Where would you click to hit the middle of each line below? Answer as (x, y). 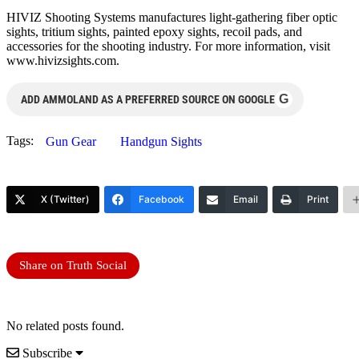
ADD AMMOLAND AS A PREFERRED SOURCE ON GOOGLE (148, 99)
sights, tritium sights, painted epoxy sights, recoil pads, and (154, 31)
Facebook (161, 199)
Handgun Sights (161, 141)
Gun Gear (71, 141)
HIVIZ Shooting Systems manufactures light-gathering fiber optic (172, 17)
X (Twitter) (65, 199)
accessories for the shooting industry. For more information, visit (168, 46)
